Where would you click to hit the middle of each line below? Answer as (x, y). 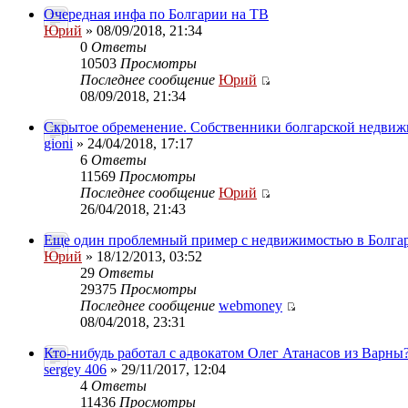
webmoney (250, 306)
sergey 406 (75, 369)
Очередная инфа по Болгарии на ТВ (156, 14)
